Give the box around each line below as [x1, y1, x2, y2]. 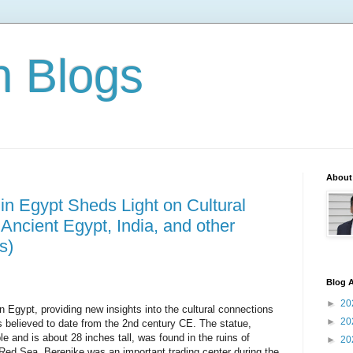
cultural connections [182, 303, 273, 315]
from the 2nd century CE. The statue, [81, 317, 251, 329]
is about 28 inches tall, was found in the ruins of [32, 331, 250, 344]
